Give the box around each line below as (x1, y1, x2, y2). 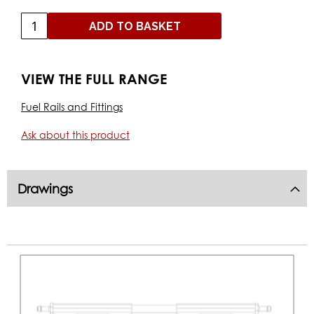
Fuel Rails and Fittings (21, 101, 123, 113)
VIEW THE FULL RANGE (21, 70, 167, 87)
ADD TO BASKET (88, 19, 181, 33)
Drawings (18, 182, 73, 196)
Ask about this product (21, 129, 130, 141)
